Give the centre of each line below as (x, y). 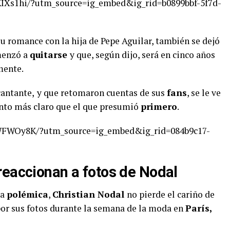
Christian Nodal (90, 195)
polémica (27, 195)
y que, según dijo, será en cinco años (142, 55)
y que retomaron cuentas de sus (102, 93)
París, (198, 208)
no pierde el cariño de (171, 195)
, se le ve (204, 93)
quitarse (50, 55)
